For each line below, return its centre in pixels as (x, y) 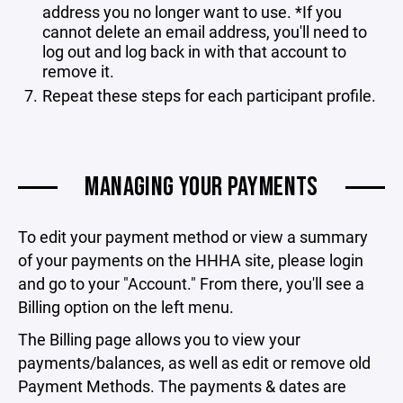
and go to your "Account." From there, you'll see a (191, 283)
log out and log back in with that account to (194, 51)
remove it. (78, 71)
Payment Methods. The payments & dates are (182, 385)
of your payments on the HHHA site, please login (191, 260)
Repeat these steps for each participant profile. (209, 95)
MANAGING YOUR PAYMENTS (201, 187)
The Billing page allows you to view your (159, 339)
